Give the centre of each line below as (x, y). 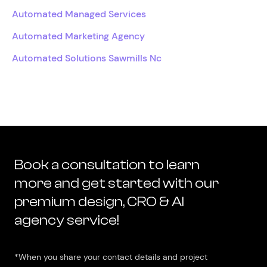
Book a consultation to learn (107, 164)
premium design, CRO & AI (99, 201)
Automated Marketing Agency (78, 36)
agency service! (67, 220)
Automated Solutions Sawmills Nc (87, 58)
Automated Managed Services (79, 14)
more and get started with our (117, 183)
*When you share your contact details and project (111, 257)
